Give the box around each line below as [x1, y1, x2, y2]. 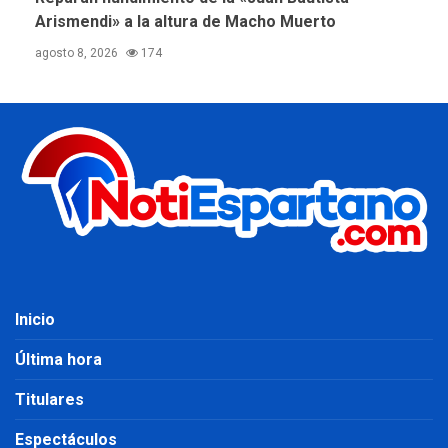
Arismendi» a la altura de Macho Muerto [35, 11, 336, 31]
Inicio [15, 309, 55, 329]
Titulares [15, 389, 84, 409]
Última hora [15, 349, 102, 369]
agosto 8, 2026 [35, 45, 121, 60]
